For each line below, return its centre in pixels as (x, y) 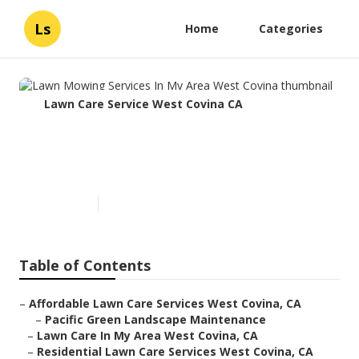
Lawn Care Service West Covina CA (143, 104)
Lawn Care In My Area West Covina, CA (147, 336)
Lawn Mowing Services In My (169, 144)
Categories (291, 28)
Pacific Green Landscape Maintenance (155, 320)
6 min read (131, 204)
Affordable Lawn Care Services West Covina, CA (165, 304)
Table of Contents (85, 266)
